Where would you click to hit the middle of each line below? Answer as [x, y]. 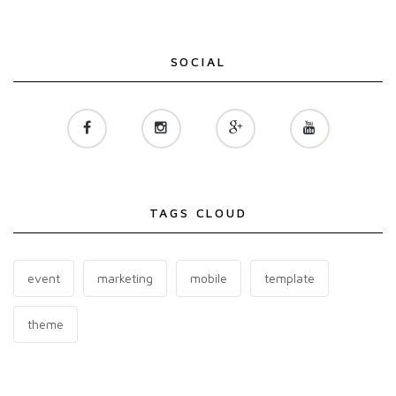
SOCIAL [198, 61]
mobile [209, 278]
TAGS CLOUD [198, 213]
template [289, 278]
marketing [125, 278]
